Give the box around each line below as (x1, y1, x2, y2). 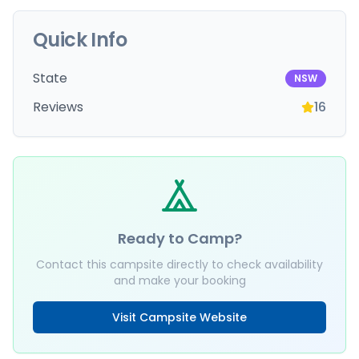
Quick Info (33, 26, 127, 53)
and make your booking (113, 272, 246, 288)
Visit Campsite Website (112, 309, 247, 325)
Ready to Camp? (117, 228, 242, 248)
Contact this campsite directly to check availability (36, 256, 323, 272)
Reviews (33, 98, 83, 116)
